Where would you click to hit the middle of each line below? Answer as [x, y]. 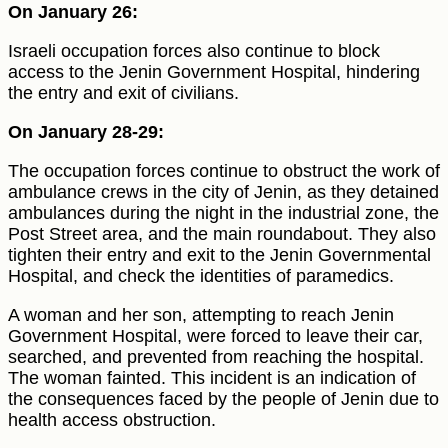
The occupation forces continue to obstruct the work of [224, 171]
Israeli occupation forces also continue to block [194, 51]
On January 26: [73, 12]
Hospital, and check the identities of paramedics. [201, 276]
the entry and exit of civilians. [123, 93]
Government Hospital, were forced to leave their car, [215, 336]
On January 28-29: [86, 132]
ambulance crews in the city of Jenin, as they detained [223, 192]
